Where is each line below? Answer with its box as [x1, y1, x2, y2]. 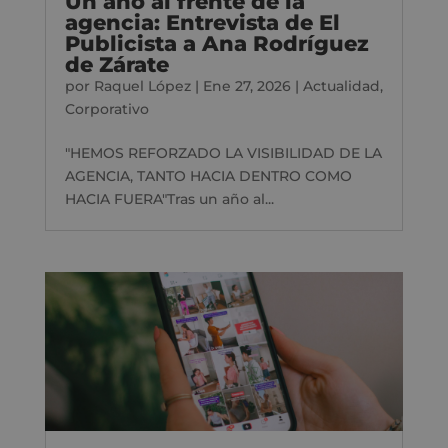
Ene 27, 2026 [202, 76, 291, 95]
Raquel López [93, 76, 191, 95]
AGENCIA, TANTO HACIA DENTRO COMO [64, 166, 352, 185]
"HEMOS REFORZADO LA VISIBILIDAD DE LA [64, 143, 382, 162]
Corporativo [64, 99, 149, 118]
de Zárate [64, 51, 169, 77]
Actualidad [302, 76, 380, 95]
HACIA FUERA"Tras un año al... [64, 189, 274, 208]
